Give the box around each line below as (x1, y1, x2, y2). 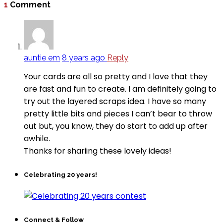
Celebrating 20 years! (24, 171, 97, 179)
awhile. (24, 133, 50, 145)
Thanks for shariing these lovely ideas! (24, 145, 171, 157)
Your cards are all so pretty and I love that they (24, 71, 208, 83)
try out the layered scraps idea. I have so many (24, 96, 206, 108)
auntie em (24, 53, 60, 63)
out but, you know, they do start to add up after (24, 120, 208, 132)
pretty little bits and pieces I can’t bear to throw (24, 108, 212, 120)
